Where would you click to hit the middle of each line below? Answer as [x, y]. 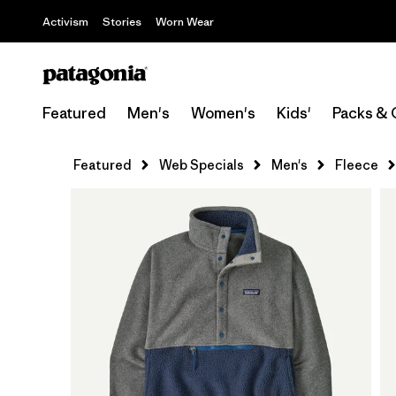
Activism [65, 22]
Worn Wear [185, 22]
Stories [122, 22]
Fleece [357, 165]
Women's [223, 113]
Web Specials [202, 165]
